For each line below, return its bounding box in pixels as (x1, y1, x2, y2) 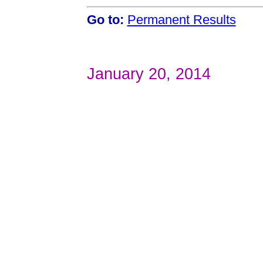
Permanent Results (127, 12, 236, 27)
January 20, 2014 (86, 65, 211, 83)
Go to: (86, 12, 124, 27)
